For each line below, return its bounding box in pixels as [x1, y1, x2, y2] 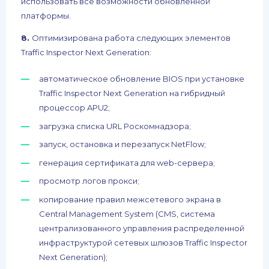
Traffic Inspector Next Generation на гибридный [39, 88, 225, 98]
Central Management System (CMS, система [39, 208, 215, 219]
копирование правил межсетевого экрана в [39, 194, 221, 204]
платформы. [21, 11, 71, 21]
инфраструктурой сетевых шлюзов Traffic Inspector [39, 237, 247, 247]
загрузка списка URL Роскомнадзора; [39, 121, 191, 131]
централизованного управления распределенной [39, 223, 244, 233]
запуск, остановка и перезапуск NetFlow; [39, 139, 206, 150]
